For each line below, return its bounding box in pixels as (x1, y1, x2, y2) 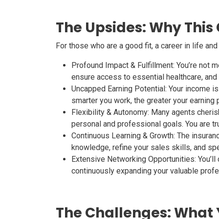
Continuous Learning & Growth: (71, 131, 175, 140)
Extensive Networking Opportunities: (71, 154, 196, 164)
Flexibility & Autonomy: (71, 108, 149, 117)
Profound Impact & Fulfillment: (71, 61, 175, 70)
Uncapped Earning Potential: (71, 84, 167, 93)
